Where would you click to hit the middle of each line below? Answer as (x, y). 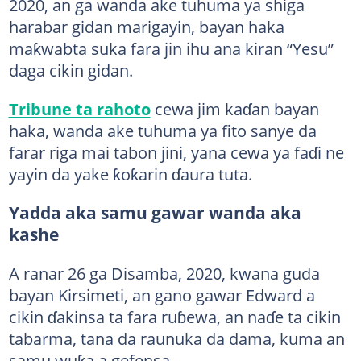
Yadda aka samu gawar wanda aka (155, 212)
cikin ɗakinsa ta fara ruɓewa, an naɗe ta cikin (174, 316)
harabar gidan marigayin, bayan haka (146, 26)
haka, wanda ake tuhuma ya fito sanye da (162, 130)
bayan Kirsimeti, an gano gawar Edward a (162, 295)
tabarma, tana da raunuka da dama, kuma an (176, 338)
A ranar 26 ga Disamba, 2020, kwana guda (164, 273)
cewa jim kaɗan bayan (234, 108)
